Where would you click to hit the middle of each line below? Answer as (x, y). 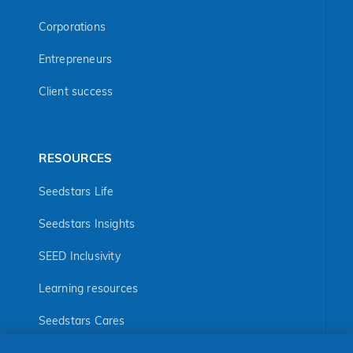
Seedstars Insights (87, 225)
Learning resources (88, 289)
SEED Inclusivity (79, 257)
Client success (76, 92)
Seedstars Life (76, 192)
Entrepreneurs (75, 60)
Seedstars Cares (82, 321)
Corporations (72, 28)
